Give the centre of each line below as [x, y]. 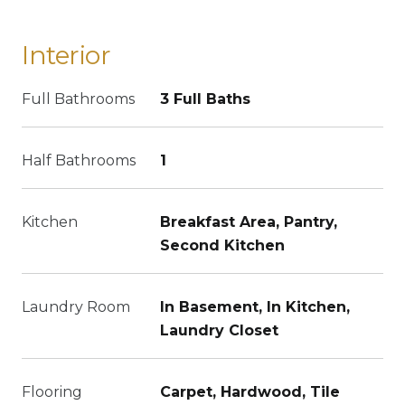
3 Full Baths [205, 99]
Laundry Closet [219, 330]
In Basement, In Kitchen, [255, 307]
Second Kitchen [222, 245]
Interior [66, 55]
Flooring [52, 392]
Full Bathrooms [78, 99]
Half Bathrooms [79, 160]
